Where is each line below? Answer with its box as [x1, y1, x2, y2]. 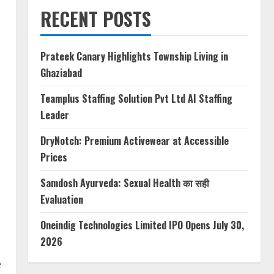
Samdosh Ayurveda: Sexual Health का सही [40, 176, 209, 190]
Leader [40, 108, 69, 122]
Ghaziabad [40, 65, 82, 80]
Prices [40, 150, 67, 165]
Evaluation [40, 192, 83, 207]
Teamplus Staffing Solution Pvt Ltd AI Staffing [40, 91, 232, 106]
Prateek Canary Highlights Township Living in [40, 49, 228, 64]
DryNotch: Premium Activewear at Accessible [40, 133, 229, 148]
